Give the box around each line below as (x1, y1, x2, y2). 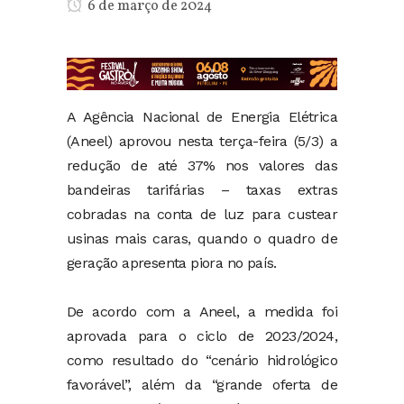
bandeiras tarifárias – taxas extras (67, 181, 337, 199)
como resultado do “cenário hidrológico (67, 352, 337, 370)
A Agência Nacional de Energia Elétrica (67, 108, 337, 126)
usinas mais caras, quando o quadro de (67, 230, 337, 248)
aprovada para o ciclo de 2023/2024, (67, 327, 337, 345)
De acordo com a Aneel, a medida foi (67, 303, 337, 321)
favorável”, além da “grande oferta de (67, 376, 337, 394)
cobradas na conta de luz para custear (67, 206, 337, 224)
